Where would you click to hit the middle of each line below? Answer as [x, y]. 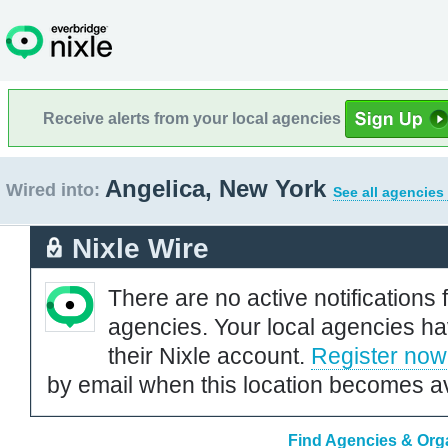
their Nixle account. [209, 355]
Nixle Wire [140, 248]
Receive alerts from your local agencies [194, 118]
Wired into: [53, 190]
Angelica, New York [219, 188]
